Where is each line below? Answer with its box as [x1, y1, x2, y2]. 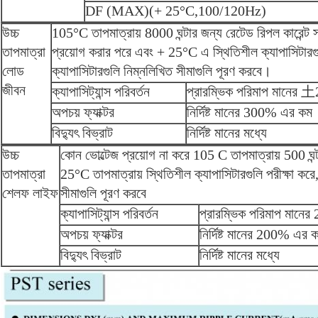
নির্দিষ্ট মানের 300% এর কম [187, 104, 312, 121]
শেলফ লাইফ [2, 185, 58, 202]
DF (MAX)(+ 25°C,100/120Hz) [85, 3, 266, 19]
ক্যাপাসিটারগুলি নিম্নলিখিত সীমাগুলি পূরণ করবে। [52, 63, 271, 79]
